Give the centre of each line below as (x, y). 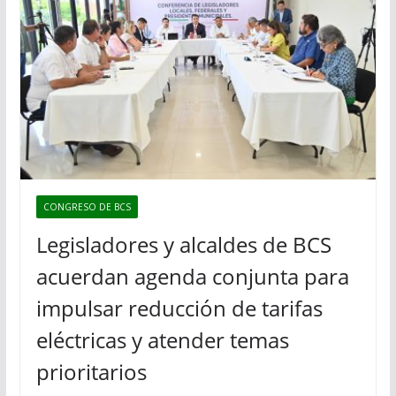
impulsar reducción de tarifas (179, 308)
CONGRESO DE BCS (87, 206)
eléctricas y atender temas (162, 339)
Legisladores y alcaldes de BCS (183, 244)
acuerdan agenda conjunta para (192, 276)
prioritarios (91, 371)
